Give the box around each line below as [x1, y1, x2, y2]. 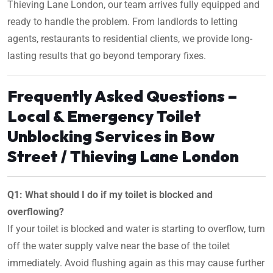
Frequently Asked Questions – [7, 85, 237, 106]
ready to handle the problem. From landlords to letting [7, 15, 238, 27]
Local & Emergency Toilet [7, 105, 201, 126]
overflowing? [7, 205, 64, 218]
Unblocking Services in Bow [7, 126, 214, 146]
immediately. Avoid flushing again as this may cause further [7, 257, 264, 269]
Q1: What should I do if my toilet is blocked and [7, 188, 213, 200]
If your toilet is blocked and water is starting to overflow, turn [7, 222, 265, 235]
